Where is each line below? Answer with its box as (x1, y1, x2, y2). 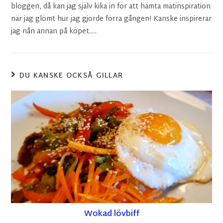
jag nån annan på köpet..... (11, 25, 97, 38)
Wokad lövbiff (84, 207, 139, 222)
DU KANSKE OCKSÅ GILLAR (19, 70, 123, 82)
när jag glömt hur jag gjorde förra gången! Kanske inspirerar (11, 13, 212, 25)
